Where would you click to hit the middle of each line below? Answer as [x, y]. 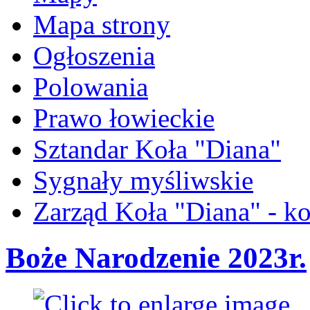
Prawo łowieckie [124, 118]
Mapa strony [102, 24]
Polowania [91, 86]
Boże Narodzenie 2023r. [156, 257]
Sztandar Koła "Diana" [157, 149]
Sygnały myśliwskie [143, 180]
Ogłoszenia [94, 55]
